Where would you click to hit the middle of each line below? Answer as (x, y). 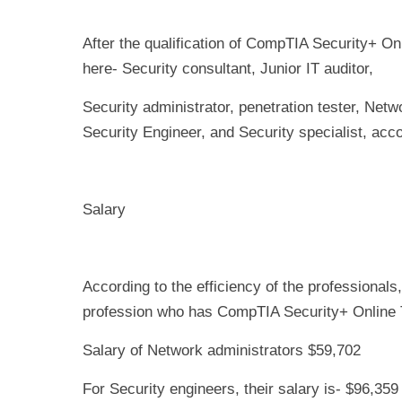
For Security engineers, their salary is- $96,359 (240, 389)
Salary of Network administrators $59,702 (222, 350)
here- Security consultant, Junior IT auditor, (228, 69)
